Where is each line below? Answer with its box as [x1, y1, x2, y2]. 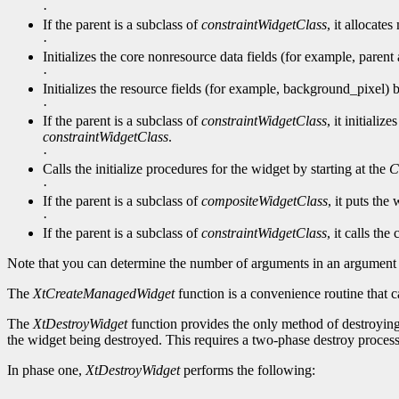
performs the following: [180, 362, 315, 379]
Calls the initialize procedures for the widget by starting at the [43, 161, 389, 177]
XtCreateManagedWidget [33, 286, 175, 302]
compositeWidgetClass [201, 193, 328, 209]
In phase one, [7, 362, 85, 379]
